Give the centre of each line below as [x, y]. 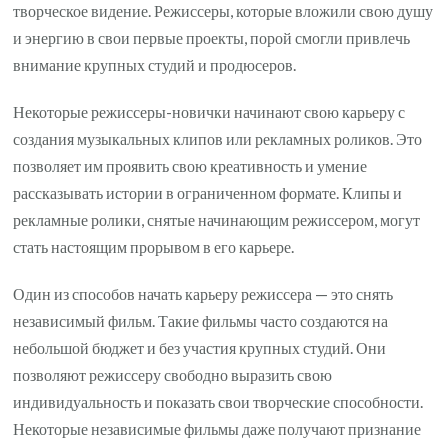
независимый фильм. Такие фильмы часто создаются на [201, 320]
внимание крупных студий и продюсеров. [155, 64]
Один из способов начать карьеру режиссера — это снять [203, 293]
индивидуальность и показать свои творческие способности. [218, 401]
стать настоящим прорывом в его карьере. [154, 246]
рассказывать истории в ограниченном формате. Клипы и [208, 192]
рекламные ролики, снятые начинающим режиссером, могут [217, 219]
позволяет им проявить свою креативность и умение [190, 165]
